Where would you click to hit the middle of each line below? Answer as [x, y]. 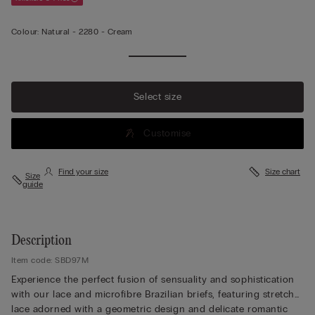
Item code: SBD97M [50, 260]
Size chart [283, 171]
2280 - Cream [106, 31]
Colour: [25, 31]
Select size [157, 97]
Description [41, 240]
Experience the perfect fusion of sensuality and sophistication [153, 279]
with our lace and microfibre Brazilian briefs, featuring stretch [153, 294]
